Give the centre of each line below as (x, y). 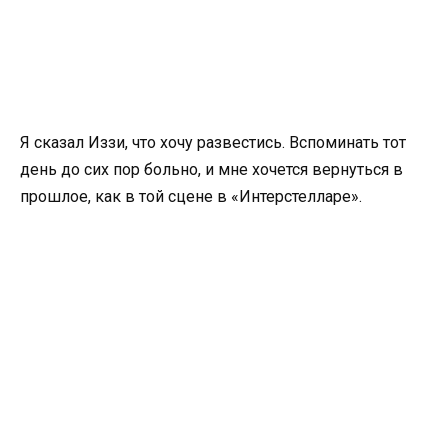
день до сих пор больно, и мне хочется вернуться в (211, 170)
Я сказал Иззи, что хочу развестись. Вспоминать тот (213, 143)
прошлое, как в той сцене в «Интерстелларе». (191, 197)
